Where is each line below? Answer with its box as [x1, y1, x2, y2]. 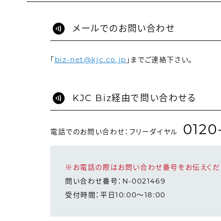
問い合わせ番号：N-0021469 [65, 176, 166, 185]
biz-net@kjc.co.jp [54, 55, 126, 64]
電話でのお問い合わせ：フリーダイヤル [50, 127, 178, 136]
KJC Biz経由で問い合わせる [72, 92, 196, 104]
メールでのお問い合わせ [72, 23, 175, 34]
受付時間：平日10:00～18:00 [65, 190, 166, 199]
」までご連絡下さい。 [126, 55, 193, 64]
